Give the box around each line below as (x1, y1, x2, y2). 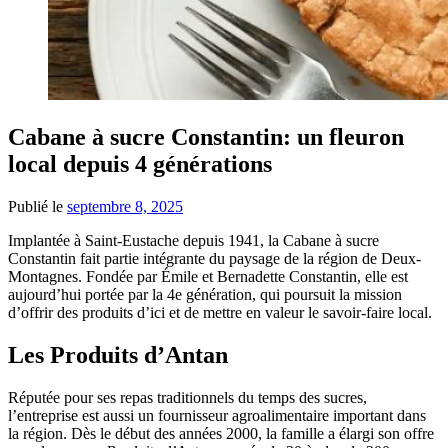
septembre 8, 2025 (67, 198, 183, 216)
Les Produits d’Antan (8, 342, 228, 369)
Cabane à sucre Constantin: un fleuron (8, 124, 404, 151)
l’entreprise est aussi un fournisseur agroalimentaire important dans (8, 407, 426, 425)
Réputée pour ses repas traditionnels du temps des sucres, (8, 389, 367, 407)
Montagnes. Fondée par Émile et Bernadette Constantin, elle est (8, 268, 408, 286)
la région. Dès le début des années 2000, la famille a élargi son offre (8, 425, 434, 443)
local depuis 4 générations (8, 151, 272, 178)
